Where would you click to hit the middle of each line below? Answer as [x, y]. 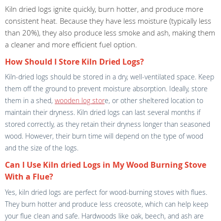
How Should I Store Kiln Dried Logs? [74, 61]
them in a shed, [30, 100]
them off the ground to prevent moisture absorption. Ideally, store [106, 89]
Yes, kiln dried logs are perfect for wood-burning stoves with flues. [106, 192]
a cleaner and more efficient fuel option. [72, 44]
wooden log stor [80, 100]
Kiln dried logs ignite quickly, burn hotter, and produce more [104, 9]
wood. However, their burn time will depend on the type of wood [104, 136]
